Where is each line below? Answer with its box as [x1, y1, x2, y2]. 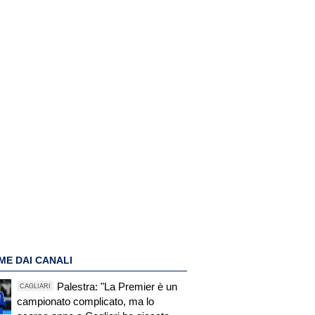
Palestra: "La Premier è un [56, 281, 177, 293]
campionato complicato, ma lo [16, 295, 154, 308]
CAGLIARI [20, 282, 51, 290]
